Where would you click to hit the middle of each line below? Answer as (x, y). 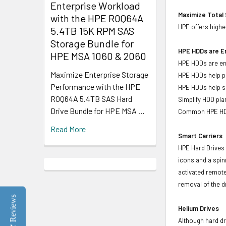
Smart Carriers (201, 135)
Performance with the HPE (95, 86)
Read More (68, 129)
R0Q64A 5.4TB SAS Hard (91, 98)
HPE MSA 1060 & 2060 (98, 56)
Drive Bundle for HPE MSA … (98, 110)
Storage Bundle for (92, 43)
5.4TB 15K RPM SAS (92, 31)
